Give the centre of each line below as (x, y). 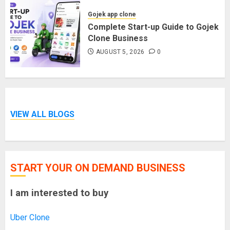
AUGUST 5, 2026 (120, 52)
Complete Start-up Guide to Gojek (153, 27)
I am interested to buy (59, 193)
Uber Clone (30, 218)
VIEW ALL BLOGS (42, 114)
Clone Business (118, 39)
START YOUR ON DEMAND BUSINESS (98, 168)
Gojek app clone (112, 15)
